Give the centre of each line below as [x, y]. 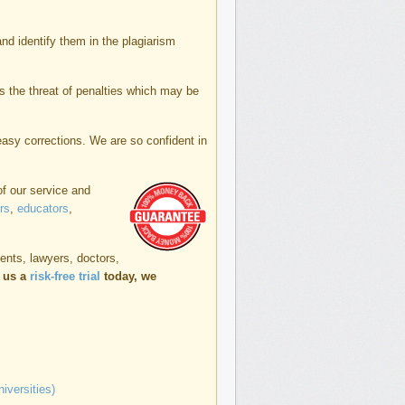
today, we [128, 276]
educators [43, 208]
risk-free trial [65, 276]
